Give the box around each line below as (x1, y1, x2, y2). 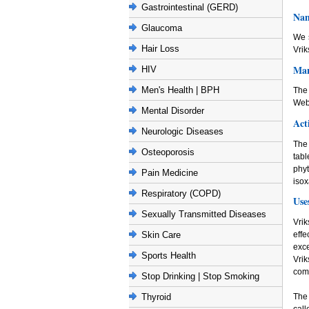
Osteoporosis (141, 147, 195, 157)
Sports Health (141, 250, 196, 261)
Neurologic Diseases (141, 126, 223, 137)
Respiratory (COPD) (141, 188, 221, 199)
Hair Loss (141, 43, 179, 54)
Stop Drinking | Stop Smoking (141, 271, 259, 281)
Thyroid (141, 292, 171, 302)
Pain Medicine (141, 168, 198, 178)
